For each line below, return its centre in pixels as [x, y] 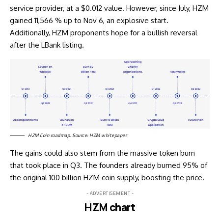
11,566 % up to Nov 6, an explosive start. [100, 20]
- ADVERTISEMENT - [110, 193]
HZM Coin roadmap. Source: [59, 136]
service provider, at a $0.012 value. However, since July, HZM [109, 8]
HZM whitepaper [108, 136]
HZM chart [110, 207]
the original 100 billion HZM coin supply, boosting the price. [107, 178]
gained [21, 20]
